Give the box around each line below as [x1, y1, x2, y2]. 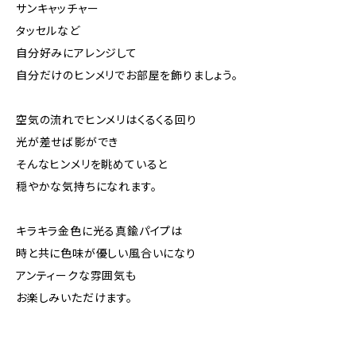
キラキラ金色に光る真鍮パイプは [16, 224, 184, 238]
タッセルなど [16, 24, 80, 37]
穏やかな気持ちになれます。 [16, 180, 157, 193]
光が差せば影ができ [16, 135, 119, 149]
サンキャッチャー [16, 2, 99, 15]
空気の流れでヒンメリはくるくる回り [16, 113, 197, 126]
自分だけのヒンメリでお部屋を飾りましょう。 [16, 68, 238, 82]
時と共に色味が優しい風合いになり [16, 246, 196, 260]
